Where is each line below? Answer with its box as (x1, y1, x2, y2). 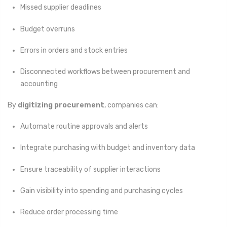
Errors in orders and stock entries (20, 46, 128, 55)
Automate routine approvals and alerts (20, 122, 148, 131)
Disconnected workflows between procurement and (20, 67, 190, 76)
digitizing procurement (18, 101, 104, 110)
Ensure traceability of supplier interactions (20, 165, 161, 174)
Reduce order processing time (20, 208, 118, 217)
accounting (20, 79, 58, 88)
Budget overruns (20, 24, 75, 33)
